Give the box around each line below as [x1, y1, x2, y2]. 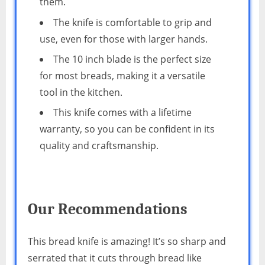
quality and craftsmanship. [40, 139, 159, 153]
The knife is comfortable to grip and [53, 15, 212, 29]
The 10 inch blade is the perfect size [53, 53, 211, 66]
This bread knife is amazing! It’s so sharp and [28, 234, 226, 248]
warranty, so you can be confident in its [40, 122, 215, 136]
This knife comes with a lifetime [53, 106, 192, 119]
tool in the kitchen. [40, 86, 122, 99]
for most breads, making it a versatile [40, 69, 205, 83]
